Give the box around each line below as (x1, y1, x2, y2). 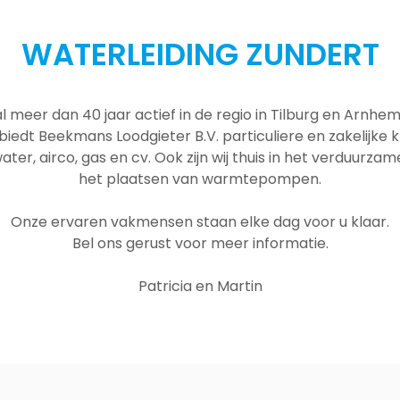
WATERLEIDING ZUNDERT (21, 32, 379, 76)
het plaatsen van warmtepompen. (79, 168, 321, 189)
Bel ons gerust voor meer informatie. (71, 232, 329, 254)
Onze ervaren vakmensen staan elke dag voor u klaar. (11, 211, 389, 232)
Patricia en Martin (137, 275, 262, 296)
